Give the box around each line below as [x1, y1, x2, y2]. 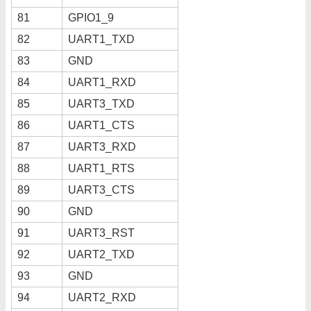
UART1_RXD [68, 76, 136, 88]
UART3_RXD [68, 140, 136, 153]
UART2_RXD [68, 291, 136, 303]
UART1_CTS [68, 119, 135, 131]
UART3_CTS [68, 183, 135, 196]
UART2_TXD [68, 248, 135, 260]
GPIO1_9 [68, 11, 114, 24]
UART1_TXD [68, 33, 135, 45]
